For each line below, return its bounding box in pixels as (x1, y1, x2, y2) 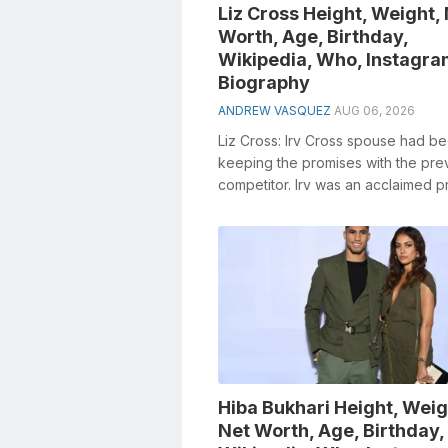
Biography (218, 71, 310, 93)
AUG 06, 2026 (334, 102, 415, 118)
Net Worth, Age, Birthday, (218, 419, 444, 441)
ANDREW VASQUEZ (218, 102, 331, 118)
